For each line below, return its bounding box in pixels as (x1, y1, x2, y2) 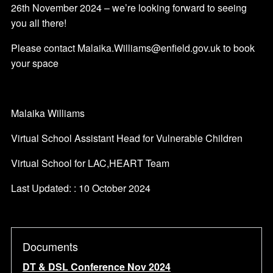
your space (11, 56, 58, 71)
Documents (23, 238, 78, 255)
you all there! (11, 16, 66, 30)
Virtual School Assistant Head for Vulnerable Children (11, 131, 243, 146)
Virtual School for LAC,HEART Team (11, 156, 169, 171)
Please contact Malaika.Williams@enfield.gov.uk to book (11, 41, 255, 55)
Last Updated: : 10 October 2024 (11, 181, 151, 196)
